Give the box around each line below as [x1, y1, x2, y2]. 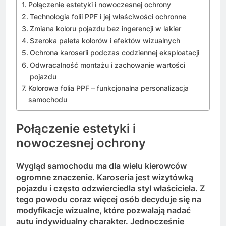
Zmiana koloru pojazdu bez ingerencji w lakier [29, 24, 181, 33]
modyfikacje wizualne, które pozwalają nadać [16, 205, 191, 215]
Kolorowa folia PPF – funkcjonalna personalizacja [28, 83, 189, 92]
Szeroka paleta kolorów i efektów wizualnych [29, 36, 180, 45]
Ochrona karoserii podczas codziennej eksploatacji [29, 48, 199, 57]
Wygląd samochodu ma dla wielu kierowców [16, 160, 187, 171]
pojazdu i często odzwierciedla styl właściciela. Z [16, 183, 205, 193]
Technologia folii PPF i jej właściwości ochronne [29, 12, 186, 21]
